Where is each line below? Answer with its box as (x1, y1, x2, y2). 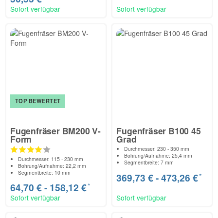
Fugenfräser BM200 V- (10, 125, 101, 137)
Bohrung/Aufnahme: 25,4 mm (124, 152, 193, 160)
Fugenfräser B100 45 (116, 125, 201, 137)
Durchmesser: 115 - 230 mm (18, 155, 84, 163)
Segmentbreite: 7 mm (124, 159, 174, 166)
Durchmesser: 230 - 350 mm (124, 145, 190, 153)
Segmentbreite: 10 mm (18, 169, 71, 177)
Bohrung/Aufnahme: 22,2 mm (18, 162, 87, 170)
